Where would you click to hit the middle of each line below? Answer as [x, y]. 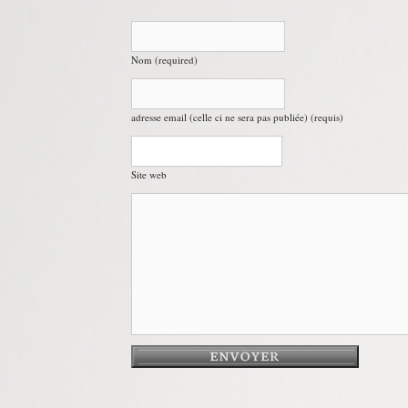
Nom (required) [164, 59]
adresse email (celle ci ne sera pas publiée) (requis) [237, 117]
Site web [149, 174]
